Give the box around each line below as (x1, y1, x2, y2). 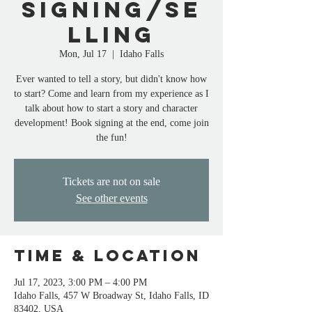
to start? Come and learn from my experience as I (14, 88, 209, 99)
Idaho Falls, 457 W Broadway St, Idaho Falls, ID (14, 290, 209, 301)
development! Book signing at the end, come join (14, 117, 209, 128)
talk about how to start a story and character (25, 102, 198, 114)
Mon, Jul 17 (59, 48, 107, 59)
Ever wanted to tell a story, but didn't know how (16, 73, 207, 84)
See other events (75, 192, 148, 204)
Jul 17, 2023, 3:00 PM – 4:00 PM (14, 276, 147, 288)
